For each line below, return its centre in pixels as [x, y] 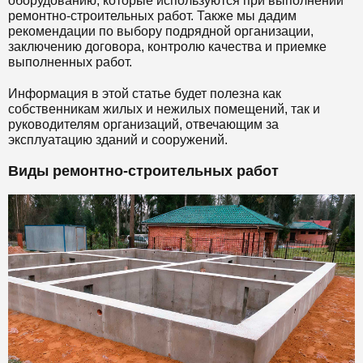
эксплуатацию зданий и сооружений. [118, 139]
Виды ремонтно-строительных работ [143, 171]
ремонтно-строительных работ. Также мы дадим [152, 15]
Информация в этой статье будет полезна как [145, 93]
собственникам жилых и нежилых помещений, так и [164, 109]
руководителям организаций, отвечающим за [143, 124]
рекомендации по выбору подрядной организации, [161, 31]
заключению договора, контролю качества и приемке [167, 46]
